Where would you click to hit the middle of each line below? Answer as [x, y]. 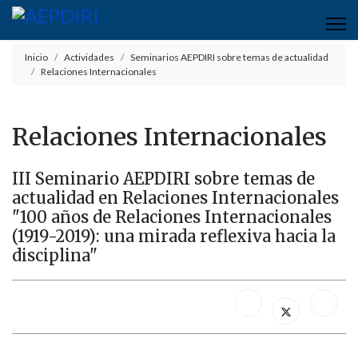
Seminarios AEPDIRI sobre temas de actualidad [229, 57]
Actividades [89, 57]
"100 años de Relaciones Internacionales [172, 217]
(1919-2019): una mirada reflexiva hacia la [174, 236]
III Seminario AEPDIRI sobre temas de [163, 179]
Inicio [36, 57]
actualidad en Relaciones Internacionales [175, 198]
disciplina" [55, 255]
